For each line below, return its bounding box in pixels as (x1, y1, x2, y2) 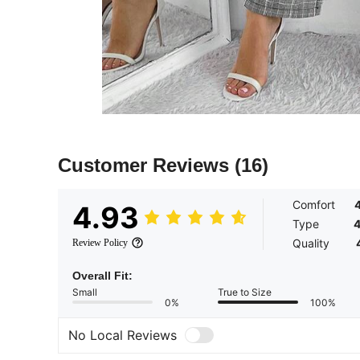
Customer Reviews (58, 153, 235, 176)
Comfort (292, 197, 335, 211)
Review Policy (72, 236, 128, 248)
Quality (292, 235, 329, 250)
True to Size (218, 285, 272, 298)
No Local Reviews (68, 327, 177, 344)
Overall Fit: (72, 268, 133, 282)
